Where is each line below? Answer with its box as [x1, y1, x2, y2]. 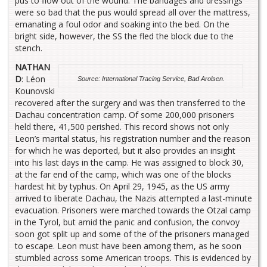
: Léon [21, 73, 45, 85]
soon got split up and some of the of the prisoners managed [15, 228, 249, 240]
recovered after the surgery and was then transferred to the [15, 97, 246, 108]
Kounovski [15, 85, 55, 97]
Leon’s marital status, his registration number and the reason [15, 132, 250, 144]
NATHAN [15, 61, 50, 73]
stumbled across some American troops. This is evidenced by [15, 252, 251, 263]
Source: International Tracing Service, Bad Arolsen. [77, 74, 225, 82]
